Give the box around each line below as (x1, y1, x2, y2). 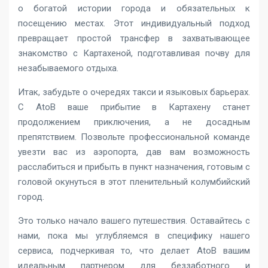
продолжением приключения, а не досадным (18, 117, 250, 127)
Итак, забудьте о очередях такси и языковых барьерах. (18, 87, 250, 98)
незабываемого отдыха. (18, 63, 118, 74)
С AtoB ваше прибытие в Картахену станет (18, 102, 250, 112)
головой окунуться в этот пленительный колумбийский (18, 176, 250, 187)
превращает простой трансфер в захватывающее (18, 33, 250, 44)
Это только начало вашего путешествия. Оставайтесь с (18, 215, 250, 226)
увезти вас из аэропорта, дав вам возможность (18, 147, 250, 157)
